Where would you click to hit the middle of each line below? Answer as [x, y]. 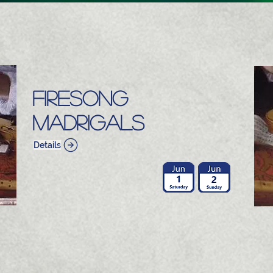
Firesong [80, 98]
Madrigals [88, 122]
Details [47, 145]
